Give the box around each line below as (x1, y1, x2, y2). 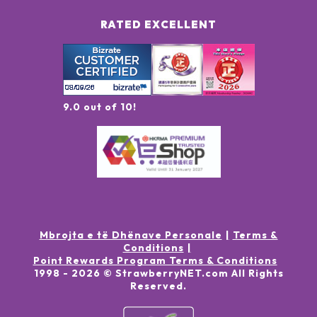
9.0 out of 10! (62, 100, 137, 114)
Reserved (130, 279, 183, 293)
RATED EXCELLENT (100, 18, 217, 32)
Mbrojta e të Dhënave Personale (39, 229, 222, 242)
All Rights (231, 267, 284, 280)
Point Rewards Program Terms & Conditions (33, 254, 277, 267)
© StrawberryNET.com (100, 267, 231, 280)
